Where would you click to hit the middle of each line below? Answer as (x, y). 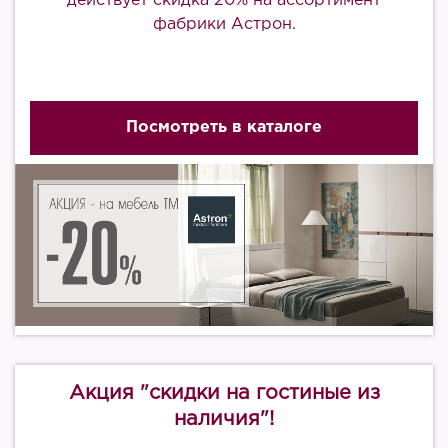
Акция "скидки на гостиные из (224, 393)
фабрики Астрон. (224, 24)
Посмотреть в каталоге (224, 127)
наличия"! (224, 419)
